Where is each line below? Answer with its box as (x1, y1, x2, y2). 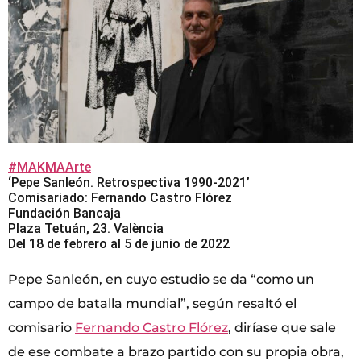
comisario (8, 319, 75, 335)
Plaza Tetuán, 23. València (8, 220, 164, 236)
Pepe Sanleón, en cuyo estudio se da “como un (8, 271, 314, 287)
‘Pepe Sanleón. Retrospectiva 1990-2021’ (8, 174, 250, 190)
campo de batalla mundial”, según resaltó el (8, 295, 297, 311)
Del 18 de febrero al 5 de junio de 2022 (8, 235, 230, 251)
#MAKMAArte (8, 159, 91, 175)
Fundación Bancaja (8, 205, 121, 221)
